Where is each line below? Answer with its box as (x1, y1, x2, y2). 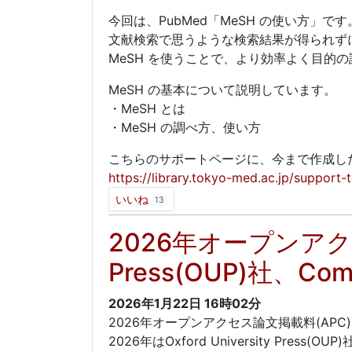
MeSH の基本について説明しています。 (108, 82, 336, 97)
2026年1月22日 (108, 295, 201, 311)
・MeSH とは (108, 101, 185, 116)
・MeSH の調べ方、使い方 (108, 119, 261, 135)
